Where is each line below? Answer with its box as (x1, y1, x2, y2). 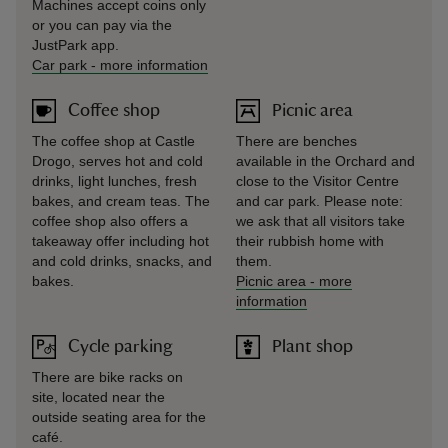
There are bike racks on (32, 369, 183, 385)
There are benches (236, 133, 357, 149)
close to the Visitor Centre (236, 173, 399, 189)
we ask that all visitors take (236, 213, 405, 229)
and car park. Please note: (236, 193, 403, 209)
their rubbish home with (236, 233, 384, 249)
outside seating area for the (32, 409, 206, 425)
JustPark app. (32, 37, 119, 53)
